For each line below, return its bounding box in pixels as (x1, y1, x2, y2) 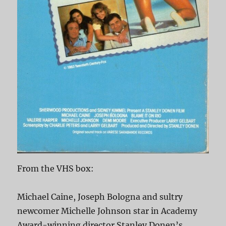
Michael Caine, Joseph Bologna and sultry (17, 191, 183, 202)
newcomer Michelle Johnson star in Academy (17, 205, 198, 216)
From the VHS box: (17, 163, 94, 174)
